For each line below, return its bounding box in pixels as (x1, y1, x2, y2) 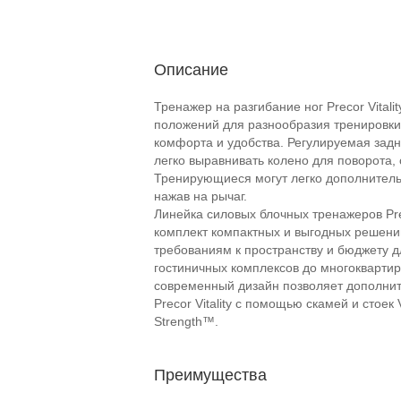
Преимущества (154, 366, 267, 384)
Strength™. (154, 314, 218, 328)
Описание (154, 61, 228, 79)
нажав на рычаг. (154, 189, 247, 203)
